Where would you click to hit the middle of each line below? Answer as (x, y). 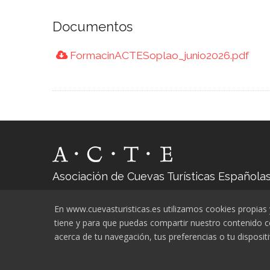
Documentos (93, 26)
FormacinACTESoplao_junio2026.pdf (158, 55)
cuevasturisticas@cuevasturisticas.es (124, 193)
